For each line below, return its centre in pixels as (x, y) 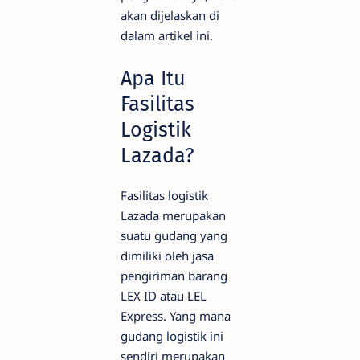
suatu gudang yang (174, 236)
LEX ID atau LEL (164, 296)
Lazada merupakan (173, 216)
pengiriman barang (174, 276)
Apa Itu (153, 79)
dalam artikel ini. (167, 36)
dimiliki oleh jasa (167, 256)
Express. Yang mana (176, 316)
